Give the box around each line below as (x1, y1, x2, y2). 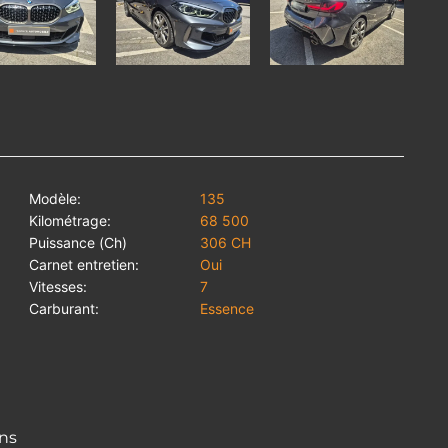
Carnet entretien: (29, 255, 139, 273)
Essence (200, 299, 255, 317)
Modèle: (29, 189, 81, 207)
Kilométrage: (29, 211, 111, 229)
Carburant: (29, 299, 99, 317)
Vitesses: (29, 277, 87, 295)
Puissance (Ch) (29, 233, 127, 251)
